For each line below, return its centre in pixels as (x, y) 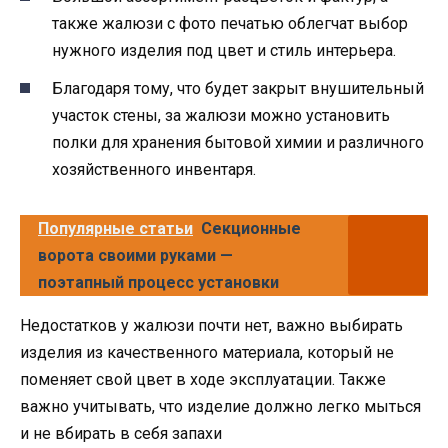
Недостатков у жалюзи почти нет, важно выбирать (211, 325)
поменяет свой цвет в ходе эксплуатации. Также (203, 379)
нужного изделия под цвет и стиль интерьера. (224, 50)
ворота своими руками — (135, 255)
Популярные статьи (115, 228)
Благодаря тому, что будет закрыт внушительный (238, 88)
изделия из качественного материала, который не (207, 352)
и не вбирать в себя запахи (121, 433)
